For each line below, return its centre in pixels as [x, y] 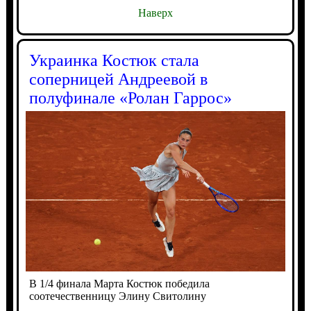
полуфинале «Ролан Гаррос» [130, 98]
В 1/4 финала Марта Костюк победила [119, 283]
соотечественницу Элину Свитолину [117, 296]
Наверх [155, 12]
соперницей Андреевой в [118, 79]
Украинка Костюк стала [114, 60]
